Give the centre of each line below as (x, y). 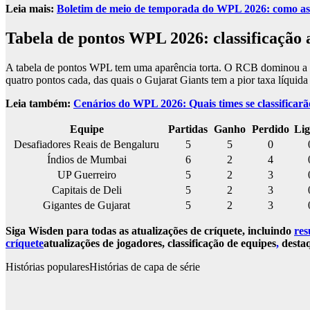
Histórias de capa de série (145, 267)
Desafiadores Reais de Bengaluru (86, 145)
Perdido (270, 129)
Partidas (188, 129)
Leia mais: (31, 9)
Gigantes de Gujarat (86, 206)
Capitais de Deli (86, 190)
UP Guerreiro (86, 175)
